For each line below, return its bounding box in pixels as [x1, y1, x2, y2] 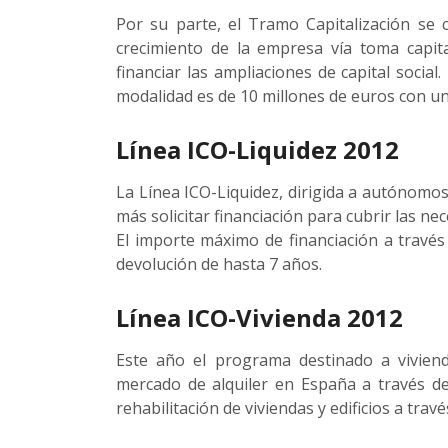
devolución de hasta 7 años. [116, 253, 322, 275]
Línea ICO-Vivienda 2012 [116, 301, 403, 334]
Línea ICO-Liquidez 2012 [116, 133, 399, 166]
